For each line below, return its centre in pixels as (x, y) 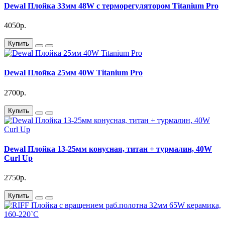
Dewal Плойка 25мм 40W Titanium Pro (73, 73)
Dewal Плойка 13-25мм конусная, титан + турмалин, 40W (108, 149)
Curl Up (18, 158)
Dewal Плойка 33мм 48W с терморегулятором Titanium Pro (111, 6)
